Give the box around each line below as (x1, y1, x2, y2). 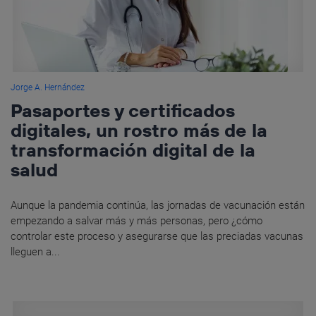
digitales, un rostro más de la (11, 119, 267, 142)
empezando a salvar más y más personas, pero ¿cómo (11, 214, 262, 228)
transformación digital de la (11, 138, 255, 162)
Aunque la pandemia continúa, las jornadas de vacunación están (11, 199, 305, 212)
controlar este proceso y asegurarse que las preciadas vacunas (11, 230, 303, 243)
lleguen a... (11, 245, 60, 259)
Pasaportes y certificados (11, 99, 235, 123)
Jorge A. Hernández (11, 83, 85, 93)
